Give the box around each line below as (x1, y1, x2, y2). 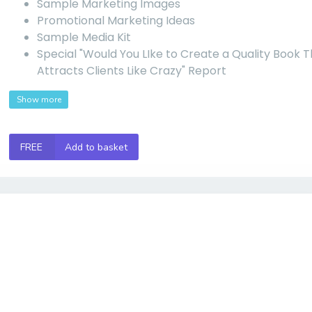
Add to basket (64, 140, 127, 154)
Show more (16, 94, 61, 106)
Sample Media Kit (37, 29, 132, 45)
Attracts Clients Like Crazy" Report (37, 63, 227, 79)
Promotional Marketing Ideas (37, 13, 196, 29)
